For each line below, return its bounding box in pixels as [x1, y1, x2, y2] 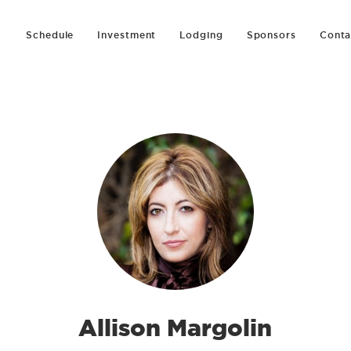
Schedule [26, 30, 74, 40]
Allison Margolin [78, 314, 273, 341]
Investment [97, 30, 157, 40]
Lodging [179, 30, 223, 40]
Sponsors [246, 30, 296, 40]
